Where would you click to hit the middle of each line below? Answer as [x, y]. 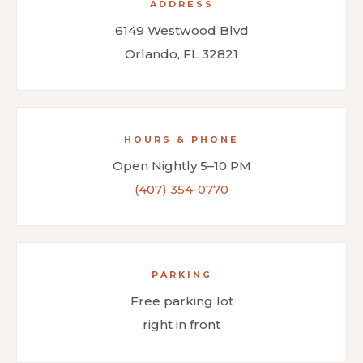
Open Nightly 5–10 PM [181, 165]
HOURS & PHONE [181, 139]
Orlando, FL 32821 [181, 53]
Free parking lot [181, 301]
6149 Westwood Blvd [181, 30]
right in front [181, 324]
